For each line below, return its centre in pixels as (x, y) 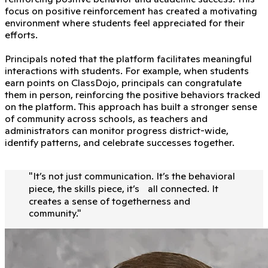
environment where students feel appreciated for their (125, 22)
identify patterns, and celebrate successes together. (120, 142)
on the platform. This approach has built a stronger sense (131, 106)
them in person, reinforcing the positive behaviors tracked (133, 94)
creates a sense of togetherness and (109, 201)
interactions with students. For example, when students (127, 70)
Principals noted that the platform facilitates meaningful (128, 58)
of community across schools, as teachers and (106, 118)
